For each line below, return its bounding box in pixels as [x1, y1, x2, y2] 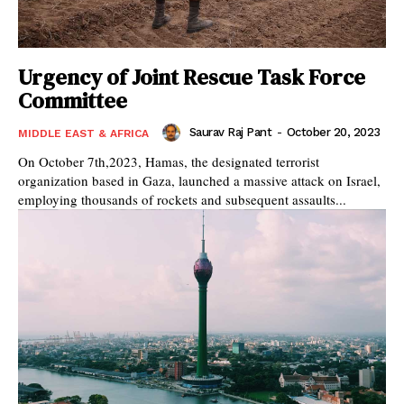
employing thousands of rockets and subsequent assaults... [18, 189, 346, 208]
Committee [18, 85, 127, 115]
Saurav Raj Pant [188, 124, 271, 139]
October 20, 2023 [286, 124, 381, 139]
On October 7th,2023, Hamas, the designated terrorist [18, 151, 319, 170]
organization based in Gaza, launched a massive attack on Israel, [18, 170, 381, 189]
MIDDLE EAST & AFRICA [18, 126, 149, 140]
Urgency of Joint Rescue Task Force [18, 61, 365, 92]
